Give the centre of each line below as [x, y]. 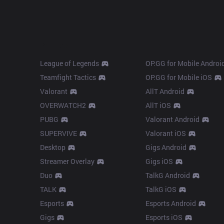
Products [54, 45]
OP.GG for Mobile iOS [178, 77]
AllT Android [165, 91]
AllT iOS [158, 105]
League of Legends [69, 63]
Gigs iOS [159, 161]
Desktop [52, 147]
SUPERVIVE [58, 133]
